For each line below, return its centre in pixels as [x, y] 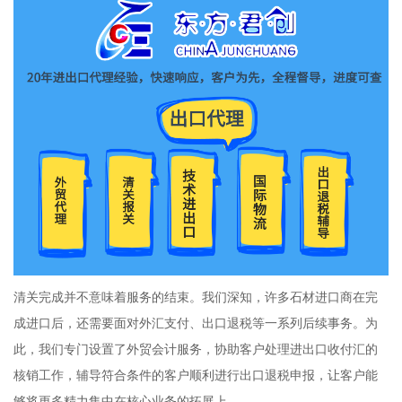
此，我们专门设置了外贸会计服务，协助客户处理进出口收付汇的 [195, 349]
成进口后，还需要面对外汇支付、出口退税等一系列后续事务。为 [195, 323]
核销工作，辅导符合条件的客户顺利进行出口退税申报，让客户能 [195, 375]
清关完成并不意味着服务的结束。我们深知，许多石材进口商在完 [195, 297]
